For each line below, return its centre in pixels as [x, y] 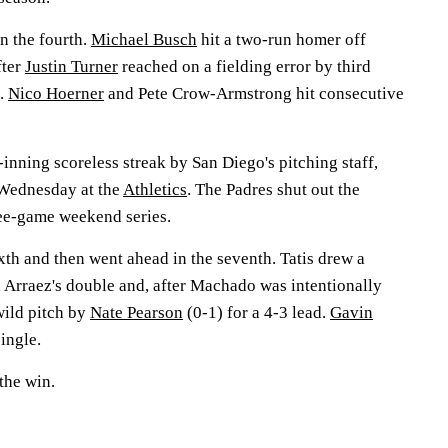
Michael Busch [144, 39]
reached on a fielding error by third [244, 66]
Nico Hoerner [56, 93]
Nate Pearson [136, 312]
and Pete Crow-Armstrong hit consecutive [254, 93]
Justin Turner [71, 66]
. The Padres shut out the [273, 189]
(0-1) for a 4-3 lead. [256, 312]
